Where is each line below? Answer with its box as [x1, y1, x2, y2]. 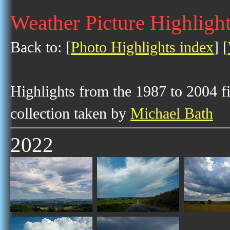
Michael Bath [130, 105, 213, 122]
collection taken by [10, 105, 130, 122]
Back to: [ [10, 39, 71, 56]
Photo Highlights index [71, 39, 214, 56]
